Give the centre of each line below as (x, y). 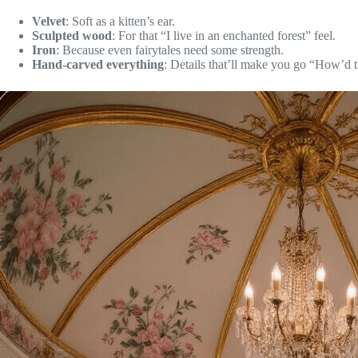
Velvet (49, 21)
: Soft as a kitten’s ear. (120, 21)
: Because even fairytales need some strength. (170, 50)
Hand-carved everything (98, 64)
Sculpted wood (72, 35)
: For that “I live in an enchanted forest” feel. (224, 35)
